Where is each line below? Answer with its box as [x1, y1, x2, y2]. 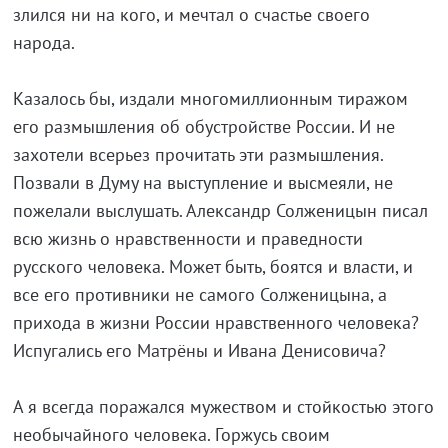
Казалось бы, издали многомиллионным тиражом [12, 87, 408, 110]
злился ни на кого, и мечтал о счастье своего [12, 3, 370, 26]
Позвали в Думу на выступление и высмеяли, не [12, 171, 393, 194]
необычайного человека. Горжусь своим [12, 423, 330, 446]
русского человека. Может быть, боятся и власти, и [12, 255, 413, 278]
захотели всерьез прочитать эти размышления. [12, 143, 383, 166]
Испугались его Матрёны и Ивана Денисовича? [12, 339, 386, 362]
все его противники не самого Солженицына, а [12, 283, 387, 306]
